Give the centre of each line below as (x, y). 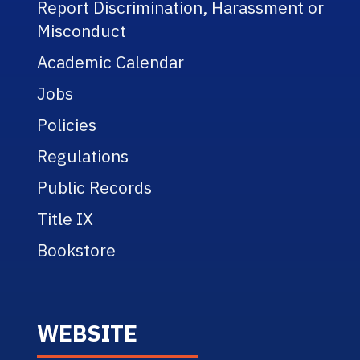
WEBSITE (88, 333)
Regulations (83, 156)
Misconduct (82, 31)
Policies (67, 125)
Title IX (65, 219)
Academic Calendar (111, 62)
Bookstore (77, 250)
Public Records (95, 188)
